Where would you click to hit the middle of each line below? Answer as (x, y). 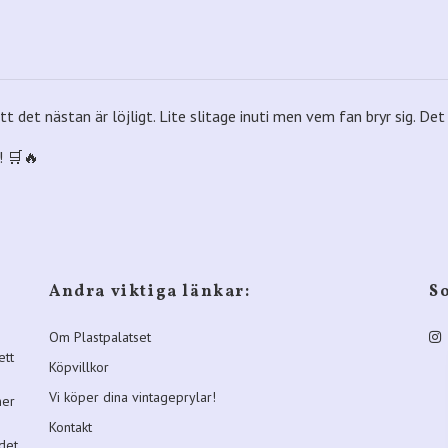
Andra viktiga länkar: (150, 292)
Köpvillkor (79, 367)
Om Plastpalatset (100, 337)
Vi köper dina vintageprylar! (132, 397)
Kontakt (70, 427)
